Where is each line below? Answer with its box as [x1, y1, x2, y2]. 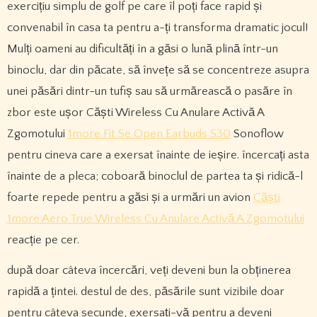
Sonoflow [230, 127, 284, 140]
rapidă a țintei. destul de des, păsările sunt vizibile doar [6, 284, 284, 298]
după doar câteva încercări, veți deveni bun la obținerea [6, 263, 291, 277]
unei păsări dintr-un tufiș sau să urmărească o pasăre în [6, 84, 292, 98]
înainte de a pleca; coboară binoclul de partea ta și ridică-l [6, 169, 303, 183]
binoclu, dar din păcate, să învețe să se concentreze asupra [6, 63, 309, 76]
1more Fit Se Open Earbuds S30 [67, 127, 231, 140]
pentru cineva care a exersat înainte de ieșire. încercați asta [6, 148, 309, 161]
